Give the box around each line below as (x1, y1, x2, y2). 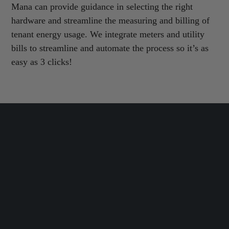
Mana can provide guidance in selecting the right (11, 2, 193, 12)
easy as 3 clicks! (11, 57, 73, 67)
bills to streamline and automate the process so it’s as (11, 43, 209, 53)
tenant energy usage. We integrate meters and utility (11, 29, 205, 39)
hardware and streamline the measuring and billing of (11, 15, 210, 26)
